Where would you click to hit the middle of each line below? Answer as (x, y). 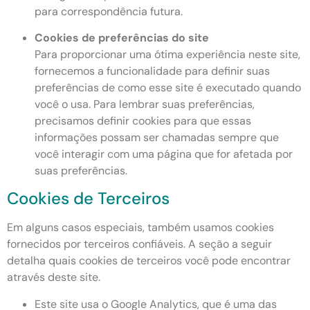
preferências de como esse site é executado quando (168, 88)
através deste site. (54, 277)
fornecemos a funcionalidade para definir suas (152, 71)
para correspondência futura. (109, 11)
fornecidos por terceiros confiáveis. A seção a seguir (139, 244)
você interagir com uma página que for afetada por (164, 154)
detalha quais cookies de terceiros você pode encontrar (149, 261)
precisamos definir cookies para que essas (143, 121)
